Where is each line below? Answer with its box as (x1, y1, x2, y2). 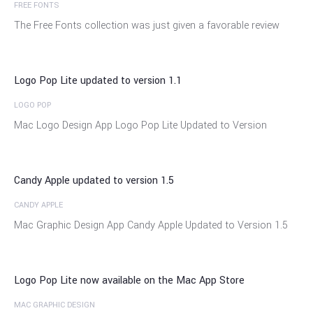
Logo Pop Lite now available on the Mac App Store (14, 273, 245, 288)
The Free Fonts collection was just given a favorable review (14, 18, 279, 33)
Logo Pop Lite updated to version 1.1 (14, 73, 182, 88)
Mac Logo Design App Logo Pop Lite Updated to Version (14, 118, 267, 133)
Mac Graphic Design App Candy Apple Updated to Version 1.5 (14, 218, 288, 233)
